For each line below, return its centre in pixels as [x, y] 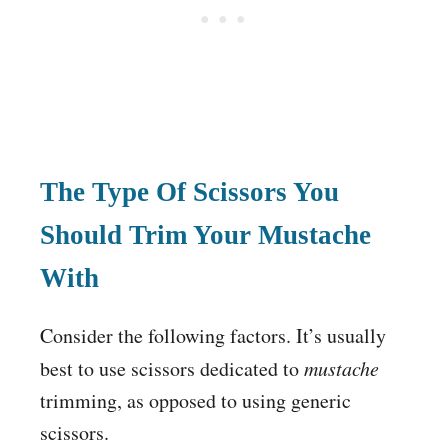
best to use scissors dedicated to [172, 368]
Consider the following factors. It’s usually [213, 335]
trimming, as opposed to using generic [195, 400]
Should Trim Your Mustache [205, 234]
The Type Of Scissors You [189, 191]
